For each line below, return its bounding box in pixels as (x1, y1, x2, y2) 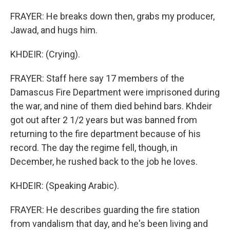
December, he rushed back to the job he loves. (10, 156, 198, 167)
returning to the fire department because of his (10, 128, 201, 139)
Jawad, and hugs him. (10, 25, 98, 35)
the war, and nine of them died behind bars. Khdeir (10, 101, 212, 111)
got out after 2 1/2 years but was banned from (10, 114, 197, 125)
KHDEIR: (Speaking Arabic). (10, 180, 119, 191)
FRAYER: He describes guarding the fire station (10, 204, 200, 215)
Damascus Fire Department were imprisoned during (10, 87, 220, 98)
